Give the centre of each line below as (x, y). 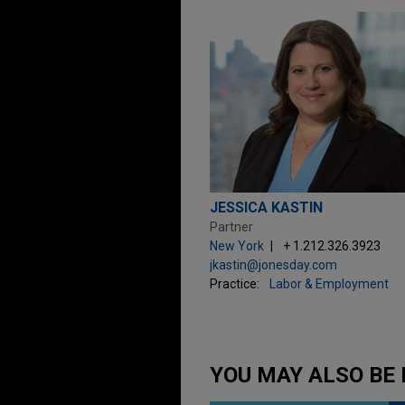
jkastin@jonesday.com (273, 265)
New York (237, 246)
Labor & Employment (329, 284)
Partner (231, 227)
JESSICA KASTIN (266, 207)
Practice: (235, 284)
